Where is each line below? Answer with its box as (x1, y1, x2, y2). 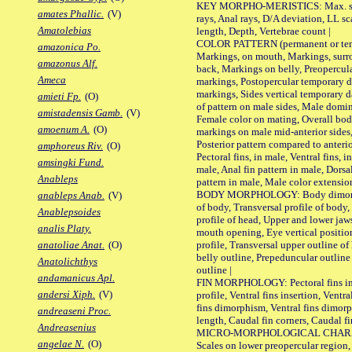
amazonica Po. (38, 41, 101, 53)
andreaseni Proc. (38, 305, 111, 317)
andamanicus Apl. (38, 272, 115, 284)
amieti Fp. (38, 90, 81, 103)
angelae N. (38, 338, 84, 350)
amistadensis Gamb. (38, 107, 123, 119)
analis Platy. (38, 222, 91, 235)
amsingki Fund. (38, 156, 104, 169)
